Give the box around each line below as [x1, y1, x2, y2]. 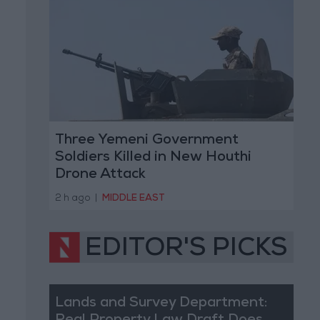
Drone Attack [54, 168, 146, 183]
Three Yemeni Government [54, 134, 239, 149]
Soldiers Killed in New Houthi [54, 151, 251, 166]
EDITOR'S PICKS [85, 236, 287, 263]
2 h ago [54, 194, 91, 204]
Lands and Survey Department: [54, 296, 267, 311]
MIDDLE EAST [102, 194, 165, 204]
